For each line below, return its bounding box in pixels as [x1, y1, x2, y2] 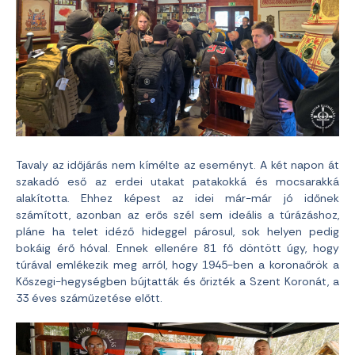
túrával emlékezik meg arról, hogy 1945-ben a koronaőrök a [16, 257, 339, 272]
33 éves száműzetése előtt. [16, 290, 162, 305]
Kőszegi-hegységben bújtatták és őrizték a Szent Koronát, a [16, 273, 339, 288]
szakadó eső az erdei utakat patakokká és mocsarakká [16, 174, 339, 189]
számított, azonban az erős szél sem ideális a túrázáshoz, [16, 207, 339, 222]
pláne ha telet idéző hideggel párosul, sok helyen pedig [16, 223, 339, 239]
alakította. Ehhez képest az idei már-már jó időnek [16, 190, 339, 205]
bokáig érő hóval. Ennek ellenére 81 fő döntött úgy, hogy [16, 240, 339, 255]
